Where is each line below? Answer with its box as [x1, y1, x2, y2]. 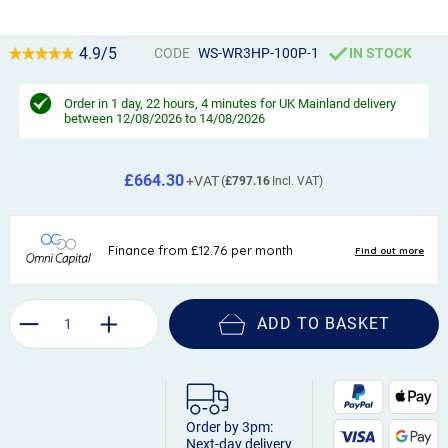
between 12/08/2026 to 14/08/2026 [63, 110, 265, 126]
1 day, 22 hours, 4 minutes [110, 95, 257, 111]
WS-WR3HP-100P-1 [198, 44, 320, 61]
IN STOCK [349, 44, 413, 61]
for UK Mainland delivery [256, 95, 396, 111]
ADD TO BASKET [257, 313, 391, 333]
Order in [63, 95, 111, 111]
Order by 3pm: [186, 418, 285, 435]
